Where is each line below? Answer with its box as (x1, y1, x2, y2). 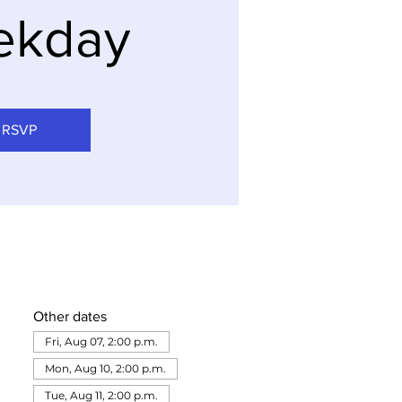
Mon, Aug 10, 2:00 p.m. (44, 362, 166, 375)
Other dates (32, 309, 107, 324)
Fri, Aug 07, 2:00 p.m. (44, 335, 158, 348)
